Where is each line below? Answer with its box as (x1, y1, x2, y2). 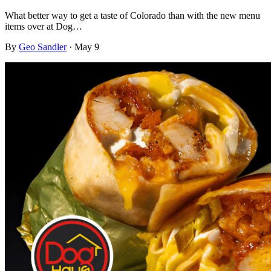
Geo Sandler (19, 42, 67, 52)
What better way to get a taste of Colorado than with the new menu (5, 10, 260, 21)
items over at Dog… (5, 21, 82, 31)
